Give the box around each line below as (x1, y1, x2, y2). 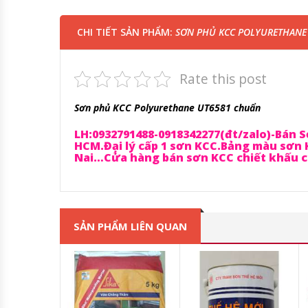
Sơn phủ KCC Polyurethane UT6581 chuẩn (74, 101, 261, 115)
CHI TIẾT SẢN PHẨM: (77, 25, 175, 39)
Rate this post (179, 69, 267, 89)
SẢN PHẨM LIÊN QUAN (74, 219, 187, 234)
